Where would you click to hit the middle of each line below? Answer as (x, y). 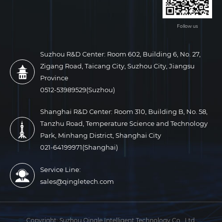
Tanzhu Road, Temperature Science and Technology (124, 123)
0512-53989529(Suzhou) (78, 89)
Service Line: (61, 169)
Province (55, 78)
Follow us (187, 26)
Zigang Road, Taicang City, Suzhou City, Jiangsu (118, 66)
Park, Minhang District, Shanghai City (101, 135)
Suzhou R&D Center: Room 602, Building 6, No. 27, (121, 54)
